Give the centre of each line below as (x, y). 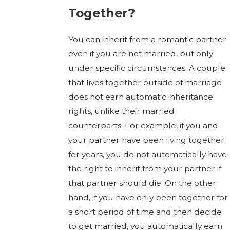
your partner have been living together (146, 140)
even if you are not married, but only (140, 53)
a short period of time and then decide (145, 212)
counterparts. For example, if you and (143, 125)
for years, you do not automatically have (147, 154)
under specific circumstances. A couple (147, 68)
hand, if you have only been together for (148, 197)
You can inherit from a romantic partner (147, 39)
